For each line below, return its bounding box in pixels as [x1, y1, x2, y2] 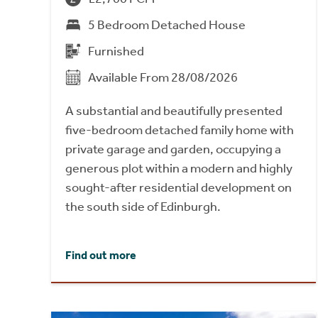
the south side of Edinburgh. [65, 198, 221, 214]
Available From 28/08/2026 [88, 69, 238, 85]
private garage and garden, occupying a [65, 141, 281, 157]
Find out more [65, 248, 136, 262]
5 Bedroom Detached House [88, 16, 246, 33]
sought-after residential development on [65, 179, 292, 195]
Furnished [88, 43, 144, 59]
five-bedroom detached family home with [65, 121, 294, 138]
